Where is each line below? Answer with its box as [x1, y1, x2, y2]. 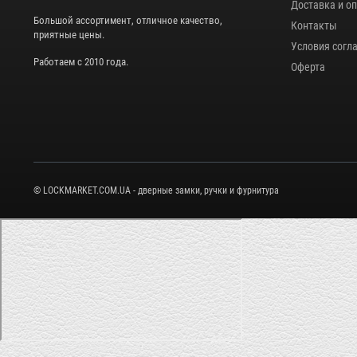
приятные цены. [33, 29, 104, 41]
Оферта [290, 61, 325, 73]
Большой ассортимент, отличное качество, [33, 14, 222, 27]
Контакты [290, 19, 337, 32]
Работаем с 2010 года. [33, 56, 128, 69]
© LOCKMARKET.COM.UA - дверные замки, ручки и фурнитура [33, 184, 279, 196]
